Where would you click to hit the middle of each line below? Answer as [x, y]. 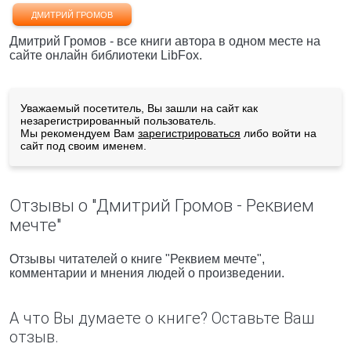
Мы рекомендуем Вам [79, 133]
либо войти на [279, 133]
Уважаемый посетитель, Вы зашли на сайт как [139, 108]
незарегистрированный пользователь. [118, 121]
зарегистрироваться [189, 133]
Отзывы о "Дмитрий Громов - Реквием [162, 206]
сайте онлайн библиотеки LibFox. [106, 55]
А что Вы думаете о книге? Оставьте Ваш [162, 318]
